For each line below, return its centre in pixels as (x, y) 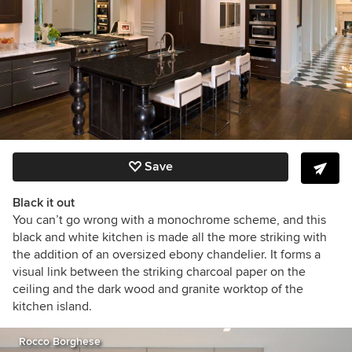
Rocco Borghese (60, 342)
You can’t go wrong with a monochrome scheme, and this (169, 220)
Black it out (44, 203)
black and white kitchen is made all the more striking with (170, 238)
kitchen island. (52, 307)
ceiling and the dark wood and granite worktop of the (158, 290)
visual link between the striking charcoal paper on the (159, 272)
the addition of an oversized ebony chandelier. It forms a (167, 255)
